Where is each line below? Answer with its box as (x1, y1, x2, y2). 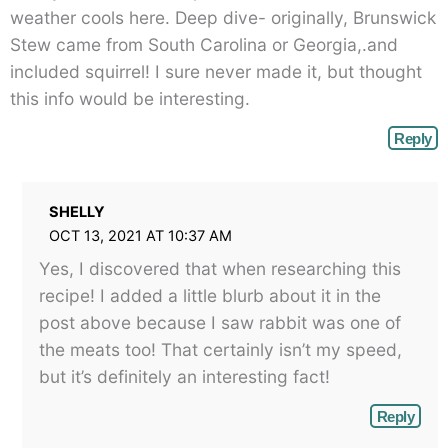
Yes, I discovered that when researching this (38, 257, 401, 279)
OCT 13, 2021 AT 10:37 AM (48, 226, 232, 245)
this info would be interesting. (10, 88, 250, 110)
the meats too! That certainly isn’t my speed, (38, 338, 402, 360)
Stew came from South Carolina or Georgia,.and (10, 34, 398, 56)
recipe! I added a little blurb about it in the (38, 284, 381, 306)
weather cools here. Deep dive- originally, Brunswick (10, 7, 436, 29)
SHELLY (48, 202, 105, 221)
